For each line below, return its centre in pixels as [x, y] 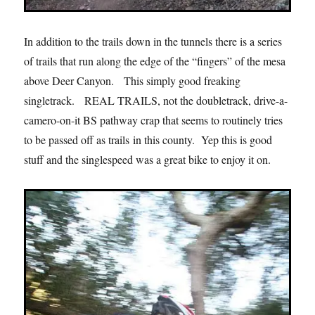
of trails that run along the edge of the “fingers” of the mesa [155, 60]
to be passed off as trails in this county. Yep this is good [148, 139]
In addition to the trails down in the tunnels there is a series [153, 41]
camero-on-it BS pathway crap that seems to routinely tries [154, 120]
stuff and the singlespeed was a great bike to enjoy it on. [148, 159]
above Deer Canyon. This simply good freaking [133, 80]
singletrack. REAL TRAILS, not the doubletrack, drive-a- [156, 100]
